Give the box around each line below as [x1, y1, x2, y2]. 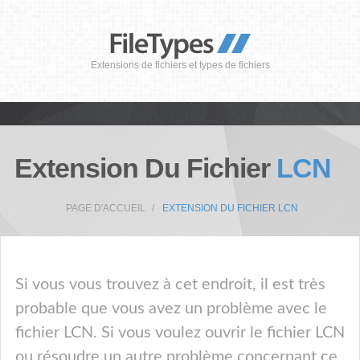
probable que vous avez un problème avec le [15, 301, 327, 317]
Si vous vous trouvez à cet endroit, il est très [15, 276, 325, 292]
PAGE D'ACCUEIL [65, 202, 145, 214]
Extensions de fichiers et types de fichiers [90, 59, 270, 71]
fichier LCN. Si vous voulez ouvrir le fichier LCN [15, 325, 345, 341]
